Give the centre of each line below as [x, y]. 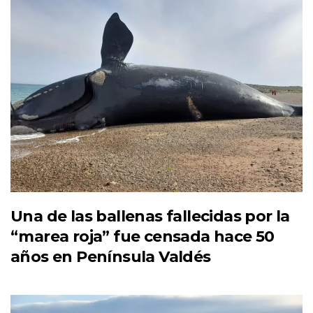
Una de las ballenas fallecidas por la [150, 216]
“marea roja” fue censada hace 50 [143, 236]
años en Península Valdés [111, 256]
